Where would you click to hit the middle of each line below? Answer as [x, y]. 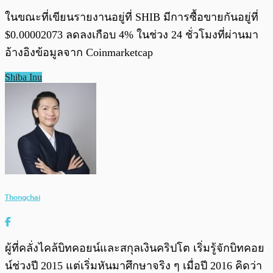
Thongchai [23, 197]
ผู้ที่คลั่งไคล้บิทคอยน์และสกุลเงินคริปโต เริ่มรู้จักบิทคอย [135, 248]
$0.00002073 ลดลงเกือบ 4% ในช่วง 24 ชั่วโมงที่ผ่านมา [132, 35]
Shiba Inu [23, 77]
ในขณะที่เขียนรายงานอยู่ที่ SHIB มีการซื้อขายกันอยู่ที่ [132, 17]
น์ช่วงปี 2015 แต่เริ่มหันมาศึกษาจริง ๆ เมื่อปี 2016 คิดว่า [133, 265]
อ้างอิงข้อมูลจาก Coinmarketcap [79, 53]
